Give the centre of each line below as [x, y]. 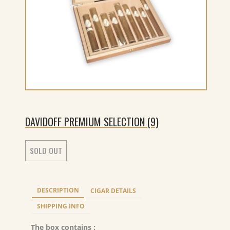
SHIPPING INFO [61, 206]
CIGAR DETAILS [113, 191]
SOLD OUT [46, 150]
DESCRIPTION [58, 190]
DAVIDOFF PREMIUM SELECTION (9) [92, 122]
